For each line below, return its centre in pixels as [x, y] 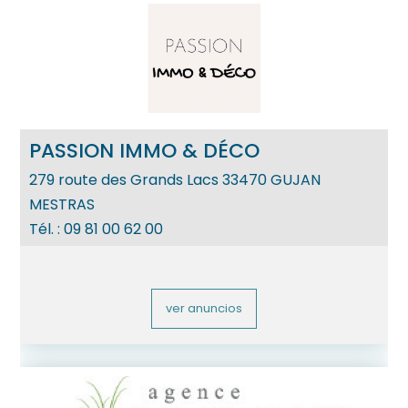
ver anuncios [204, 308]
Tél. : [47, 229]
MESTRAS [62, 204]
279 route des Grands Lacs [124, 179]
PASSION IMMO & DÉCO [145, 150]
